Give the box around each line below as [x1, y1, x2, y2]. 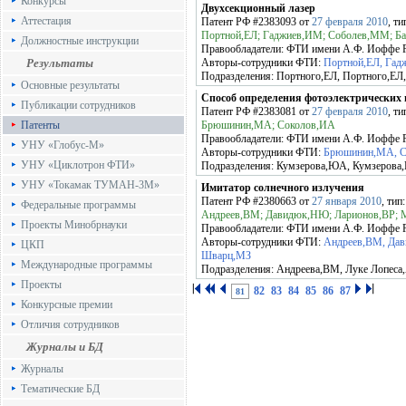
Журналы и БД [26, 340, 103, 353]
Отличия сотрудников [21, 318, 120, 331]
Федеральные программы [21, 198, 136, 211]
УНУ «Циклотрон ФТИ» [21, 159, 135, 171]
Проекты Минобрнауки [21, 218, 127, 231]
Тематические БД [21, 382, 100, 395]
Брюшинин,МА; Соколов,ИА [201, 119, 335, 131]
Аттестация [21, 14, 72, 27]
